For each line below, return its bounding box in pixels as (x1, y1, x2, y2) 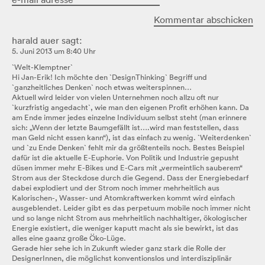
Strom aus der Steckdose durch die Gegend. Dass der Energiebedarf (12, 172, 248, 183)
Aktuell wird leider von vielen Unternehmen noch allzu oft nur (12, 92, 219, 102)
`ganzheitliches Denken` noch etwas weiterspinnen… (12, 82, 192, 92)
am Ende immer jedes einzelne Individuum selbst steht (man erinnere (12, 112, 247, 122)
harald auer (12, 34, 59, 46)
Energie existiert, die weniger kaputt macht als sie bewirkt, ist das (12, 222, 238, 233)
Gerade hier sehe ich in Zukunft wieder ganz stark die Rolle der (12, 243, 226, 253)
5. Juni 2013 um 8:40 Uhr (12, 46, 96, 56)
